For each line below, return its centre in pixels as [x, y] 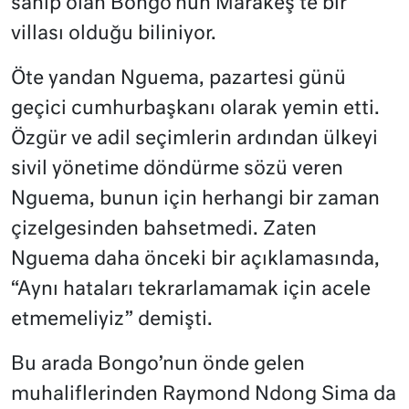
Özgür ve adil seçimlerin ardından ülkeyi [194, 140]
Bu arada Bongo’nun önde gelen [158, 365]
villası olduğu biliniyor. [114, 35]
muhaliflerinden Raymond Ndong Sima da [204, 395]
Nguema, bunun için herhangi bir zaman [195, 200]
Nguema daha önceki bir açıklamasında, [195, 260]
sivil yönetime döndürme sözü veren [177, 170]
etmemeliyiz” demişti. [112, 320]
